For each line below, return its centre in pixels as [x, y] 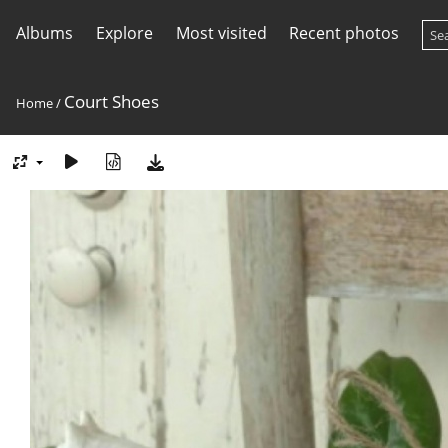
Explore [124, 33]
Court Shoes [111, 101]
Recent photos [344, 33]
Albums [44, 33]
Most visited [221, 33]
